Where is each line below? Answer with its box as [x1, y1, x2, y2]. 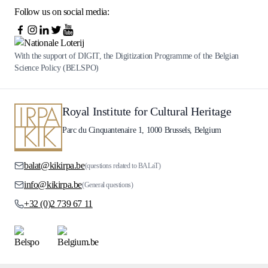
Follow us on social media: [14, 7, 109, 17]
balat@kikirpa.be [24, 160, 85, 170]
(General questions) [82, 181, 133, 189]
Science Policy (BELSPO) [14, 63, 99, 73]
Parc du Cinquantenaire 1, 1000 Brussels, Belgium [62, 126, 221, 135]
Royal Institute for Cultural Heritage [62, 105, 232, 118]
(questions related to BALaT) [84, 162, 161, 170]
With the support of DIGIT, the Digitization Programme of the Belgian [14, 51, 239, 61]
